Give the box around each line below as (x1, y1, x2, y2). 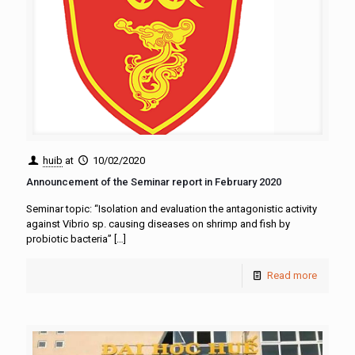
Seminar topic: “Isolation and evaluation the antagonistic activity (26, 203, 317, 215)
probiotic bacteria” (26, 233, 112, 245)
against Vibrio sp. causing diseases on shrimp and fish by (26, 218, 290, 230)
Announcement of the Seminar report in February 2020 (26, 176, 281, 188)
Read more (267, 269, 317, 281)
